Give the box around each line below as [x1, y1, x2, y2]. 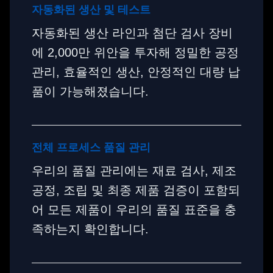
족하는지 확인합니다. [32, 222, 149, 236]
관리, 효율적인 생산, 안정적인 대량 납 [32, 65, 240, 79]
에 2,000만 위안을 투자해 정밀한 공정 [32, 46, 239, 59]
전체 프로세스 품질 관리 [32, 141, 151, 154]
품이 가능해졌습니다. [32, 85, 149, 98]
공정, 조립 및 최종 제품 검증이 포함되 [32, 183, 240, 197]
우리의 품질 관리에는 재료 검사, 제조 [32, 164, 236, 177]
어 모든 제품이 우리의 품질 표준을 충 [32, 203, 236, 216]
